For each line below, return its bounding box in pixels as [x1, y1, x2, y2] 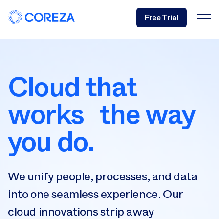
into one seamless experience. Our [8, 187, 183, 201]
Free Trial [145, 11, 178, 23]
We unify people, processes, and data [8, 169, 197, 183]
